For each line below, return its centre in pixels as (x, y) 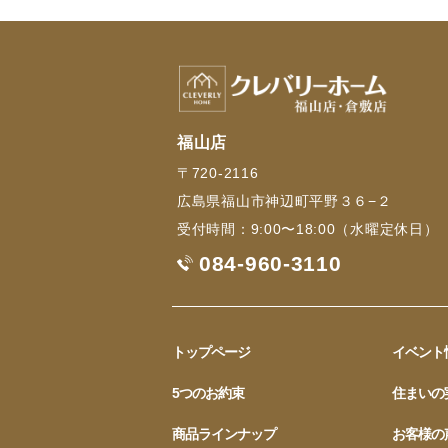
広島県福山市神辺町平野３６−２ (284, 201)
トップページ (211, 352)
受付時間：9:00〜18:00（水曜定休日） (308, 229)
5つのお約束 (208, 393)
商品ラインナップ (224, 434)
